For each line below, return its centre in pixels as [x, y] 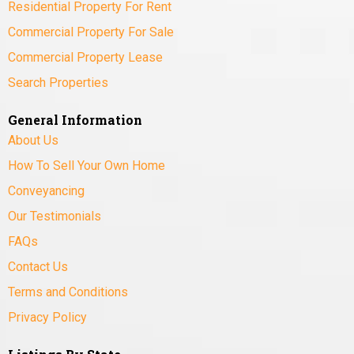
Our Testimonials [55, 217]
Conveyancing [46, 191]
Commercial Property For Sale [91, 32]
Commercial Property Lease [85, 58]
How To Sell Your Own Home [87, 166]
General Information [75, 120]
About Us [33, 141]
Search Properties [58, 83]
